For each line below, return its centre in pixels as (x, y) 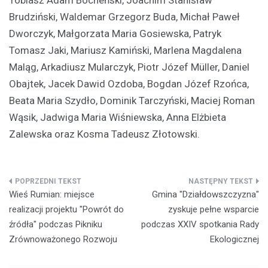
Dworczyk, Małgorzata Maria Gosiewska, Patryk (115, 33)
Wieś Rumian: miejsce (52, 194)
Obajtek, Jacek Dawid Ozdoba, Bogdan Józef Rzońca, (129, 83)
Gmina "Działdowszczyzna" (205, 194)
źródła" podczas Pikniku (56, 224)
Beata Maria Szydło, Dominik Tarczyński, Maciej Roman (132, 100)
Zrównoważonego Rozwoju (63, 239)
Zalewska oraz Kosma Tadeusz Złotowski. (104, 134)
